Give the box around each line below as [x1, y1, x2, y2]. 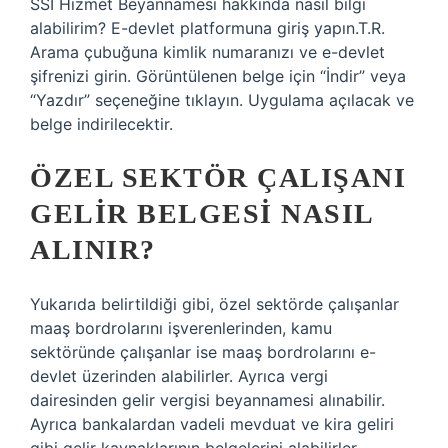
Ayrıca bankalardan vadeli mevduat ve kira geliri [30, 414, 394, 434]
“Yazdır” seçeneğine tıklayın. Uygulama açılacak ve [30, 90, 414, 110]
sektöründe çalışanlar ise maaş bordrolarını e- [30, 342, 376, 362]
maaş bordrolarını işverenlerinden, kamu [30, 318, 332, 338]
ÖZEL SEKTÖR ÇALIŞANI [30, 162, 406, 193]
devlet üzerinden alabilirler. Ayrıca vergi [30, 366, 328, 386]
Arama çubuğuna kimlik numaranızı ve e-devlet [30, 42, 385, 62]
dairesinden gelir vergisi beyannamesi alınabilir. [30, 390, 385, 410]
